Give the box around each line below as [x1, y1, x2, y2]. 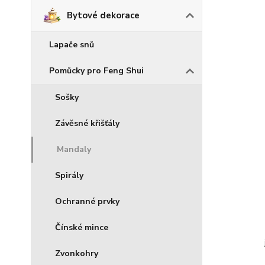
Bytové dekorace [67, 9, 140, 21]
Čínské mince [55, 222, 108, 233]
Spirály [55, 170, 83, 181]
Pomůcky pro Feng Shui [49, 65, 144, 76]
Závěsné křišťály [55, 118, 119, 129]
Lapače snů [49, 39, 94, 50]
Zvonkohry [55, 248, 98, 259]
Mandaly [57, 144, 91, 155]
